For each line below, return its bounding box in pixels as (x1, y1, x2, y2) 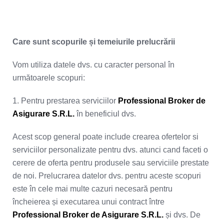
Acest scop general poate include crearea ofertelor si (12, 132, 198, 141)
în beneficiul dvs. (76, 109, 136, 118)
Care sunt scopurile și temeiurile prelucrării (12, 37, 175, 46)
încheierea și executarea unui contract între (12, 197, 164, 206)
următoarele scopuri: (12, 73, 85, 82)
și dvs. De (165, 210, 200, 219)
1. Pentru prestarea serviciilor (12, 96, 118, 105)
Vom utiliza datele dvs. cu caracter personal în (12, 60, 174, 69)
